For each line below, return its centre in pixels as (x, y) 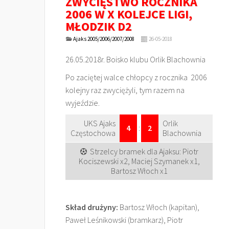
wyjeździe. (83, 103)
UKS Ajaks (100, 123)
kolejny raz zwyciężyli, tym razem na (125, 90)
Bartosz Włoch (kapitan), (159, 207)
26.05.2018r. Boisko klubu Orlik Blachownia (135, 59)
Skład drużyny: (92, 207)
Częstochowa (93, 133)
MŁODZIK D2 (99, 26)
